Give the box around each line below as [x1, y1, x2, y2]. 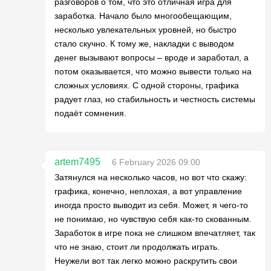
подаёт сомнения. [54, 108, 126, 118]
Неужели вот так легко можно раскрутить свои [54, 256, 237, 266]
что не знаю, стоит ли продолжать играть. [54, 242, 220, 252]
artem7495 [54, 157, 100, 167]
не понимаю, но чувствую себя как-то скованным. [54, 214, 252, 224]
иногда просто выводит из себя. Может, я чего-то [54, 200, 248, 210]
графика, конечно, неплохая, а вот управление [54, 186, 242, 196]
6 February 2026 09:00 [112, 157, 200, 167]
